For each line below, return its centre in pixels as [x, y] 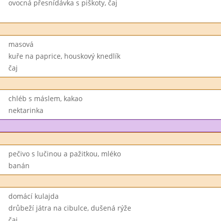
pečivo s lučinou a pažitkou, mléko [64, 154]
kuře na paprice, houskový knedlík [64, 56]
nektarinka [26, 110]
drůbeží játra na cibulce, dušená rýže [70, 208]
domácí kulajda [33, 196]
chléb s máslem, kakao [45, 98]
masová [21, 44]
